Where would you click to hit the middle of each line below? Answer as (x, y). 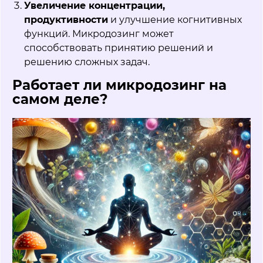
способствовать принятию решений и (119, 48)
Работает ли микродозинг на (119, 85)
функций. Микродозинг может (99, 34)
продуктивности (66, 20)
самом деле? (60, 100)
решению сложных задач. (87, 62)
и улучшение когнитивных (175, 20)
